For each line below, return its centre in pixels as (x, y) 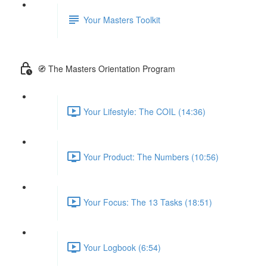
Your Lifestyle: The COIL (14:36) (145, 111)
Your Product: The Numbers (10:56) (151, 156)
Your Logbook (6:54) (122, 247)
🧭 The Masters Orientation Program (106, 68)
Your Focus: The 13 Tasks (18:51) (148, 202)
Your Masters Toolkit (122, 19)
